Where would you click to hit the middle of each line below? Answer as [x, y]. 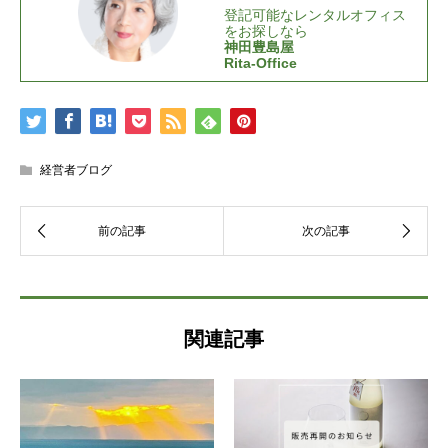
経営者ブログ [76, 169]
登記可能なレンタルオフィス [315, 15]
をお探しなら [266, 31]
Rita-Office [260, 63]
